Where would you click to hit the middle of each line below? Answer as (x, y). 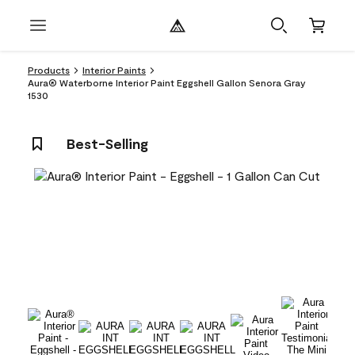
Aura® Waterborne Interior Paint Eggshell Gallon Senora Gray (167, 82)
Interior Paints (114, 70)
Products (49, 70)
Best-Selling (107, 143)
